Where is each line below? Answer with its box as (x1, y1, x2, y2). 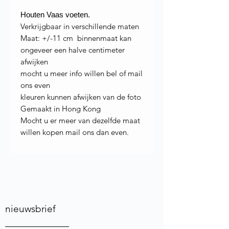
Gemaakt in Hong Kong (20, 103, 103, 113)
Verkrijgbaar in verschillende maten (20, 21, 141, 31)
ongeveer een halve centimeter (20, 44, 125, 55)
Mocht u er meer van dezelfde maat (20, 115, 140, 125)
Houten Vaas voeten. (20, 10, 90, 19)
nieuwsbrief (5, 202, 56, 215)
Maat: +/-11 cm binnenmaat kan (20, 33, 131, 43)
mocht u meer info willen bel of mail (20, 68, 143, 78)
